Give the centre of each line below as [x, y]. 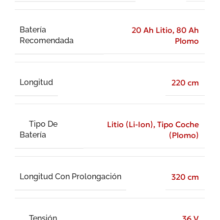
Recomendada [47, 40]
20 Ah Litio [152, 30]
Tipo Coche [178, 124]
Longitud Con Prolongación [70, 176]
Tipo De [43, 124]
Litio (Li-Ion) [130, 124]
